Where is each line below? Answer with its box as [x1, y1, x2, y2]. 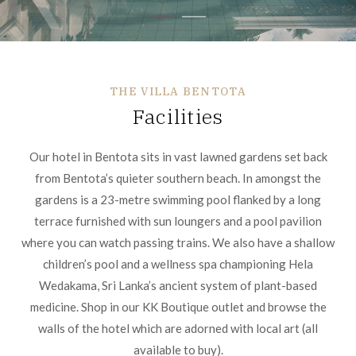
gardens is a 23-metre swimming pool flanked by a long [35, 192, 321, 207]
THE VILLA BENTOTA [110, 84, 246, 99]
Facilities [132, 103, 224, 130]
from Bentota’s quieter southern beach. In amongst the [35, 171, 321, 185]
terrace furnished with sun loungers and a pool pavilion [34, 214, 322, 228]
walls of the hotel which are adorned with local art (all [38, 321, 318, 335]
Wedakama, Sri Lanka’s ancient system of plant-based [39, 278, 317, 292]
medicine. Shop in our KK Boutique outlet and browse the [29, 300, 327, 314]
